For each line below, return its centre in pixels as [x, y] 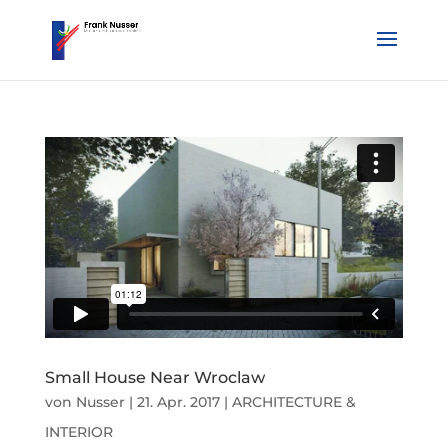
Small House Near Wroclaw [154, 377]
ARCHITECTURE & [293, 401]
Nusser [100, 401]
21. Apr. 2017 [178, 401]
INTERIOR [78, 431]
